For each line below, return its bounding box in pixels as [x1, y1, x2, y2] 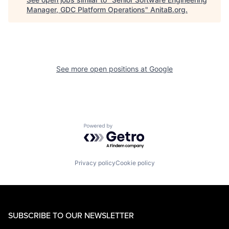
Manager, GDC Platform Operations [27, 5, 145, 14]
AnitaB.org [150, 5, 186, 14]
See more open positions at [56, 64, 149, 74]
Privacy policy [74, 158, 116, 167]
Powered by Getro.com [83, 123, 173, 134]
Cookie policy [115, 158, 155, 167]
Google [149, 64, 173, 74]
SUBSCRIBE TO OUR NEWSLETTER [8, 209, 134, 221]
